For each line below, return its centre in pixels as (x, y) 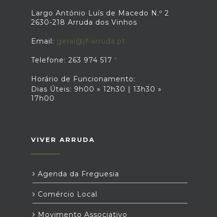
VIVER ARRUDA (63, 139)
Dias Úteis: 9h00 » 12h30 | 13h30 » (96, 89)
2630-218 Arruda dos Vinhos (84, 22)
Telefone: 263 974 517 (72, 60)
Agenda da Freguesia (77, 174)
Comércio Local (66, 194)
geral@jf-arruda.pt (91, 41)
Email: (44, 41)
